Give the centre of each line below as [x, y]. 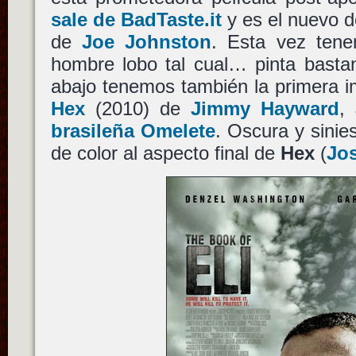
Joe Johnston [147, 42]
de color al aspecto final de [165, 153]
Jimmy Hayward [265, 108]
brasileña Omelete [133, 131]
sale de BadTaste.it [136, 19]
